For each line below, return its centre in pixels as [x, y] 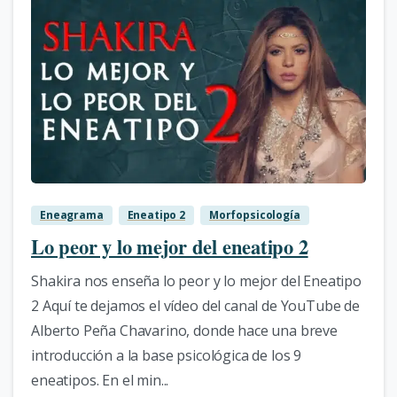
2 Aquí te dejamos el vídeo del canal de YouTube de [195, 305]
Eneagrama [72, 214]
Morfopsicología [254, 214]
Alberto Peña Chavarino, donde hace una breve [184, 330]
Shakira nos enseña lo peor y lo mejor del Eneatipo [196, 280]
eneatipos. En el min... [100, 380]
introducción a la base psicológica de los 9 [167, 355]
